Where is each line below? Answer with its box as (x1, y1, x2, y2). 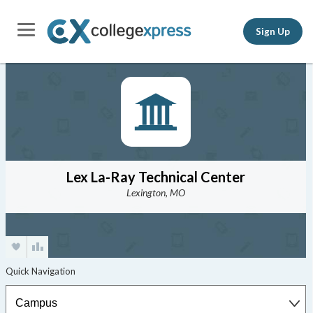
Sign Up (256, 25, 290, 37)
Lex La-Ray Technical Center (66, 168, 245, 185)
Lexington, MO (126, 187, 185, 198)
